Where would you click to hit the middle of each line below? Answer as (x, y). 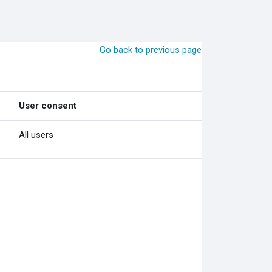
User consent (47, 106)
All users (36, 135)
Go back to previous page (151, 50)
